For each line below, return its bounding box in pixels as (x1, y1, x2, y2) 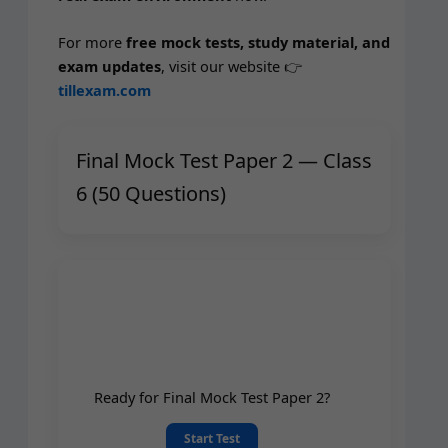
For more (57, 32, 126, 53)
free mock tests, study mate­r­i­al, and (125, 32, 390, 53)
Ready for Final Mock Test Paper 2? (93, 386, 330, 407)
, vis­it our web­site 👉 (160, 56, 302, 77)
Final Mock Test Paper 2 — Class (75, 146, 372, 174)
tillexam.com (57, 80, 151, 101)
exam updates (57, 56, 161, 77)
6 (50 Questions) (75, 179, 226, 207)
